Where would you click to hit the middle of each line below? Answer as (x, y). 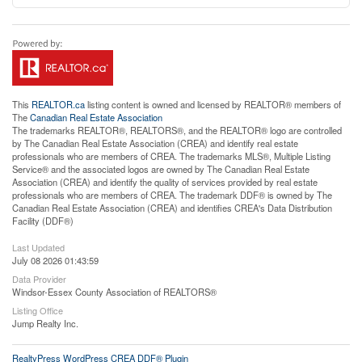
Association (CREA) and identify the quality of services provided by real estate (165, 182)
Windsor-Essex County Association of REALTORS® (114, 292)
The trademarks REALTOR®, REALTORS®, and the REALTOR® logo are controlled (177, 130)
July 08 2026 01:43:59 (55, 260)
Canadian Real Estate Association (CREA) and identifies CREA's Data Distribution (172, 208)
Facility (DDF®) (43, 221)
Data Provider (39, 279)
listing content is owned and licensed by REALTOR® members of (213, 104)
